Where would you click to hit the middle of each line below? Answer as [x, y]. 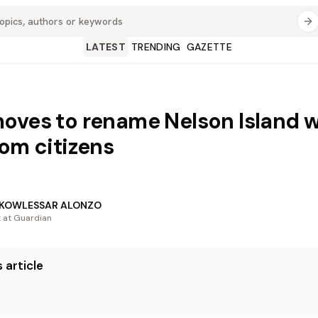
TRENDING [156, 47]
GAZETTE [209, 47]
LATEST [105, 47]
